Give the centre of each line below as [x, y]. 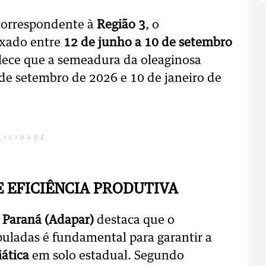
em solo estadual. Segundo [107, 256]
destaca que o [136, 220]
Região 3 [121, 25]
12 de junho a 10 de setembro [148, 43]
